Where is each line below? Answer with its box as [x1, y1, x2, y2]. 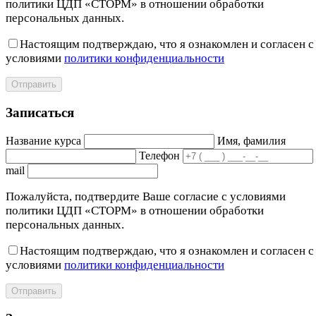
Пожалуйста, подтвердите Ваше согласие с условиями [6, 189, 286, 203]
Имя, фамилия [217, 134, 286, 147]
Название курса [6, 134, 81, 147]
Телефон [139, 149, 180, 162]
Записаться [6, 105, 74, 121]
